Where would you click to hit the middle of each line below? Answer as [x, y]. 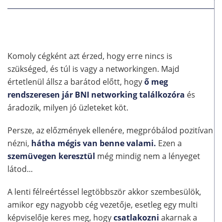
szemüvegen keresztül [51, 156]
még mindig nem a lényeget [148, 156]
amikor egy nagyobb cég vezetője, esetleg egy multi [103, 205]
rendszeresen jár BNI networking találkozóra [96, 95]
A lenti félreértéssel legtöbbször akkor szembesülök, [104, 192]
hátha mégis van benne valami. [94, 143]
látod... [20, 169]
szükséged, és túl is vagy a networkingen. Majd [93, 69]
